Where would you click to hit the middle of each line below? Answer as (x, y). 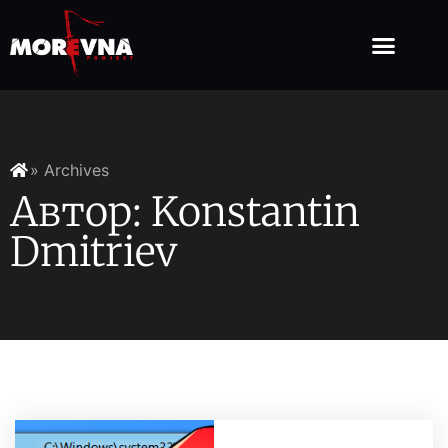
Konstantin (255, 212)
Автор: (80, 212)
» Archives (69, 170)
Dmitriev (93, 252)
